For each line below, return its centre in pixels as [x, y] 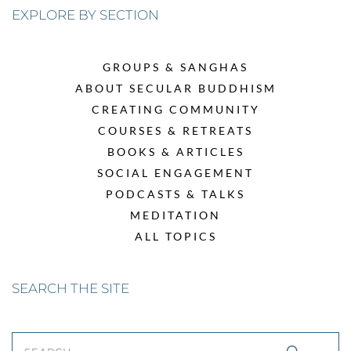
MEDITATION [175, 215]
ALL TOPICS [175, 237]
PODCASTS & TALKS [175, 194]
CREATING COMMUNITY [175, 110]
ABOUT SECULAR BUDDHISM [175, 89]
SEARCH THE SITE [71, 289]
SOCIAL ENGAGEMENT [175, 173]
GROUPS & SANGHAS [175, 67]
